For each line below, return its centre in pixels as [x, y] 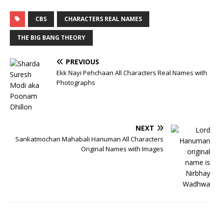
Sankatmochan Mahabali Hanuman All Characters [89, 139]
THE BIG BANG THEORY [51, 37]
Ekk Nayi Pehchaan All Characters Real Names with [132, 72]
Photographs [76, 82]
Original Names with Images [122, 149]
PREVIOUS [82, 61]
